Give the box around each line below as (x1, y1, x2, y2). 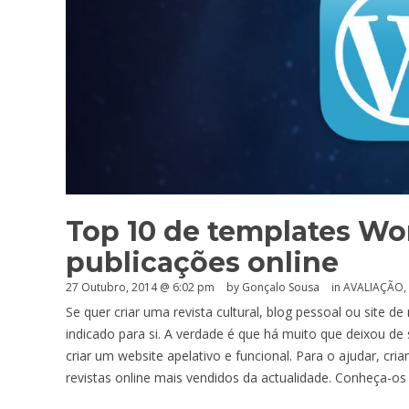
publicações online (66, 245, 339, 279)
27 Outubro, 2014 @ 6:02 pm (66, 278, 215, 295)
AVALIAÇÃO (343, 278, 404, 295)
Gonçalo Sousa (242, 278, 320, 295)
